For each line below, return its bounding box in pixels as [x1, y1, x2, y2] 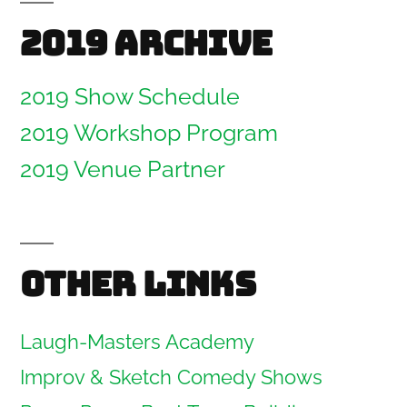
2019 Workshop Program [20, 119, 278, 146]
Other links [20, 261, 255, 306]
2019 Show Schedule [20, 83, 240, 110]
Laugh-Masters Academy [20, 329, 254, 353]
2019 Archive [20, 20, 273, 65]
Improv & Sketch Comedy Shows [20, 364, 323, 389]
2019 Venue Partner [20, 155, 225, 183]
